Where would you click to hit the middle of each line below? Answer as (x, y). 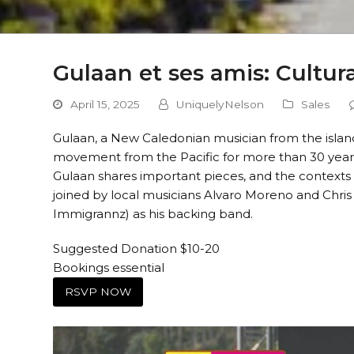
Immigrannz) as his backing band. (153, 214)
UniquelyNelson (220, 104)
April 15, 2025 (105, 104)
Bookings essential (109, 267)
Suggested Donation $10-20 (137, 249)
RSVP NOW (98, 292)
